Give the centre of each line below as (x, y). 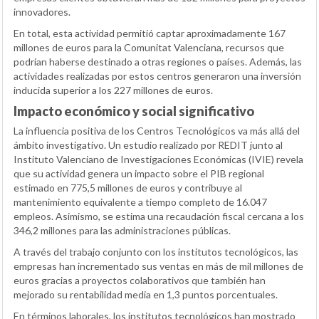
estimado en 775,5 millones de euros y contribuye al (128, 188)
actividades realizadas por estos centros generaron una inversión (157, 76)
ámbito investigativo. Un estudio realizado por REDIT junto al (148, 145)
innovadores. (42, 12)
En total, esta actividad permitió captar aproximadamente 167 (150, 33)
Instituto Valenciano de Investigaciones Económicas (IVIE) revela (158, 159)
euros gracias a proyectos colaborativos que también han (140, 281)
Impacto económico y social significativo (134, 111)
